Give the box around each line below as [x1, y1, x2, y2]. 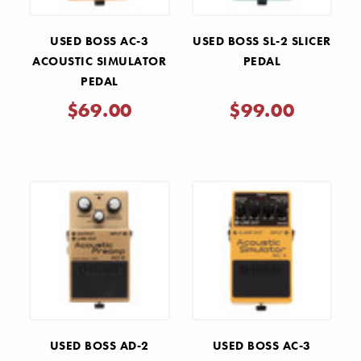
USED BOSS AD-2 [49, 338, 149, 355]
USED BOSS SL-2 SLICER [193, 32, 331, 49]
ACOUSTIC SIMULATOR [32, 52, 167, 69]
